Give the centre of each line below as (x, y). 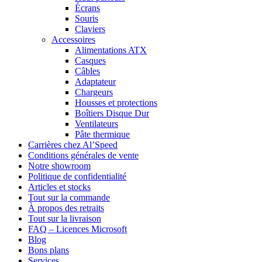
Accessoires (73, 40)
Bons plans (49, 250)
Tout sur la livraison (65, 219)
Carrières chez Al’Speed (73, 145)
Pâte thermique (102, 135)
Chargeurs (94, 92)
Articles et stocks (59, 187)
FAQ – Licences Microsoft (77, 229)
